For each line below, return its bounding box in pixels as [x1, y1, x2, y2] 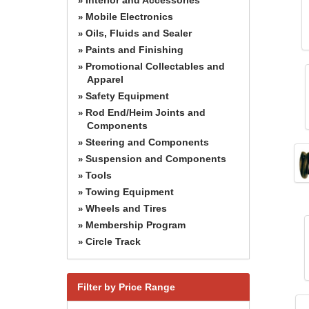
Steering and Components [86, 136, 209, 148]
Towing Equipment [86, 186, 174, 197]
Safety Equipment [86, 90, 169, 101]
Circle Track [86, 235, 141, 247]
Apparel [86, 73, 123, 85]
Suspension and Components [86, 152, 226, 164]
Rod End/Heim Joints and [86, 106, 206, 118]
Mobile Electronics [86, 10, 173, 22]
